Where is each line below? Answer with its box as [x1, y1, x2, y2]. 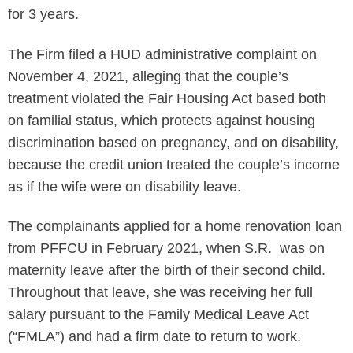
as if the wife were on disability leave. [8, 178, 241, 195]
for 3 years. [8, 6, 79, 22]
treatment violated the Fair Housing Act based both [8, 90, 326, 106]
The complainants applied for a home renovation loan [8, 218, 342, 234]
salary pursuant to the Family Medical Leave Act [8, 307, 309, 322]
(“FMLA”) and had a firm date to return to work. [8, 329, 301, 344]
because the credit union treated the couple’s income [8, 156, 340, 173]
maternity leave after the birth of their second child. [8, 262, 329, 278]
